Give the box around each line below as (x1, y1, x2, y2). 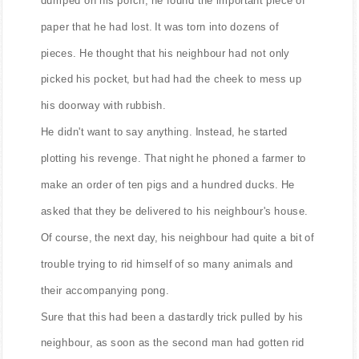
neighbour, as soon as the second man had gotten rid (40, 337, 305, 349)
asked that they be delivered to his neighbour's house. (40, 204, 309, 217)
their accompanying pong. (40, 284, 169, 296)
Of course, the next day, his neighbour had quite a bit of (40, 231, 314, 244)
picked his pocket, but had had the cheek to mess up (40, 73, 302, 86)
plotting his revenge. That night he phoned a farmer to (40, 151, 307, 164)
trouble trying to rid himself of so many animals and (40, 257, 294, 270)
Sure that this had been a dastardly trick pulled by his (40, 310, 304, 323)
